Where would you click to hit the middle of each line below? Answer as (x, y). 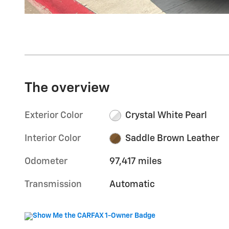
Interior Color (53, 138)
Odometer (46, 161)
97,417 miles (136, 161)
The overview (67, 88)
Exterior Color (54, 115)
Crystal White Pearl (166, 115)
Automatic (132, 184)
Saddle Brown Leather (172, 138)
